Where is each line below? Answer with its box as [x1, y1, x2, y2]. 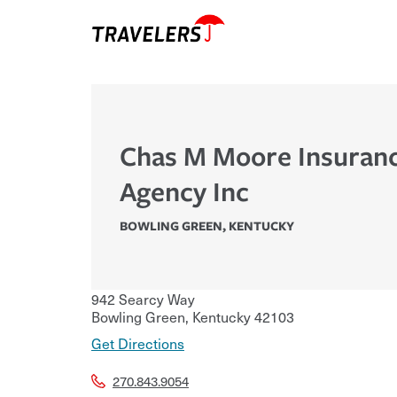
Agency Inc [120, 173, 249, 210]
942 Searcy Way [91, 288, 195, 310]
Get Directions [91, 332, 184, 354]
